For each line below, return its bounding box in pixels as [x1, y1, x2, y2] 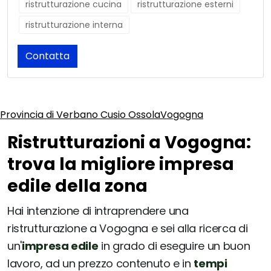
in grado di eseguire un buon [98, 238, 250, 254]
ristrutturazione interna [25, 19, 123, 31]
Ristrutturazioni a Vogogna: [7, 131, 251, 155]
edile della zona [7, 174, 148, 198]
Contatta [25, 49, 70, 64]
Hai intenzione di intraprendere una [7, 203, 189, 219]
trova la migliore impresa [7, 152, 234, 177]
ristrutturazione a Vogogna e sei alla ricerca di [7, 221, 248, 237]
